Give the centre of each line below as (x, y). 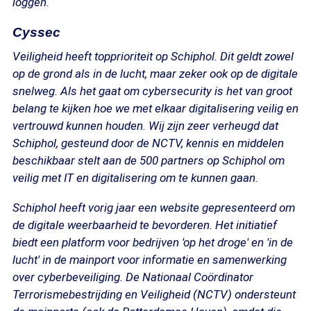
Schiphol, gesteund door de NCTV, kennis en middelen (148, 143)
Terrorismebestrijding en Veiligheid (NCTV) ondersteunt (154, 294)
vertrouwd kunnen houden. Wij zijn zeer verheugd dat (145, 126)
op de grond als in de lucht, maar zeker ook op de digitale (155, 74)
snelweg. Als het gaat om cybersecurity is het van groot (152, 91)
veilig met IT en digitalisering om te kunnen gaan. (135, 178)
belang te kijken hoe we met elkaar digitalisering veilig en (155, 108)
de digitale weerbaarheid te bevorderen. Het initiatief (145, 225)
